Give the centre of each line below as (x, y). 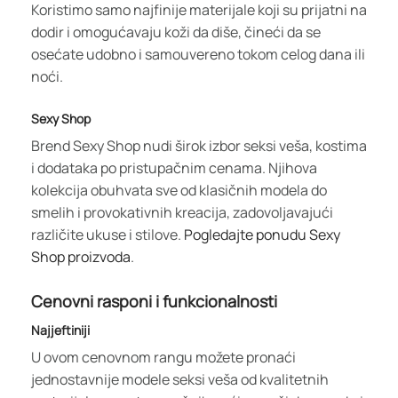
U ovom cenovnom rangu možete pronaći (163, 357)
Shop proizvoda (81, 256)
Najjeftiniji (60, 330)
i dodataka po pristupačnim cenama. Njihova (174, 167)
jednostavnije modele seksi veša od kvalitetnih (180, 379)
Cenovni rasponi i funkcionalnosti (154, 301)
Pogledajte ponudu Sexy (262, 234)
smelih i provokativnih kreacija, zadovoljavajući (182, 212)
